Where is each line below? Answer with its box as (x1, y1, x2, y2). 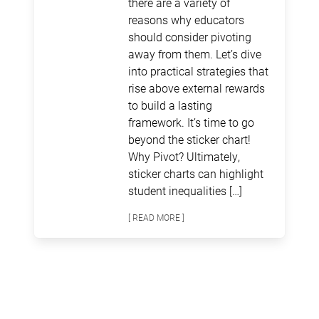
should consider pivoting (128, 29, 251, 45)
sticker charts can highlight (128, 166, 263, 182)
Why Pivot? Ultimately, (128, 149, 240, 164)
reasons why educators (128, 12, 244, 28)
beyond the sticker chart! (128, 132, 251, 147)
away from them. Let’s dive (128, 46, 261, 62)
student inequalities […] (128, 183, 242, 199)
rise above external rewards (128, 80, 265, 96)
